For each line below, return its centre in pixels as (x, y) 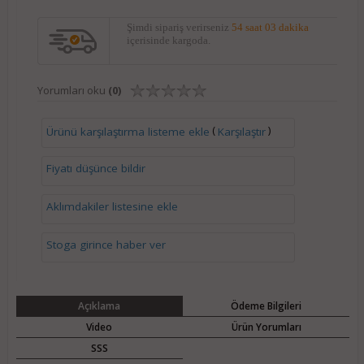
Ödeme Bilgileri (266, 306)
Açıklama (100, 306)
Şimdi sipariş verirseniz (179, 28)
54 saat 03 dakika (270, 28)
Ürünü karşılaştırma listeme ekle (128, 131)
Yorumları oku (72, 91)
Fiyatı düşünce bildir (95, 169)
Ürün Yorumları (266, 327)
